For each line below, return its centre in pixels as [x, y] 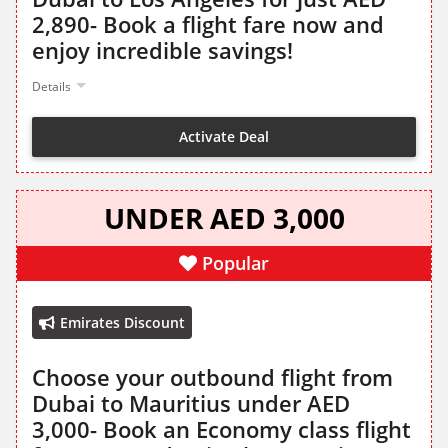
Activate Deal [224, 136]
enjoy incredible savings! [162, 50]
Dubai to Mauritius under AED [191, 403]
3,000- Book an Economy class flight [221, 429]
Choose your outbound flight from [212, 377]
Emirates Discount [122, 323]
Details [51, 87]
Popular [235, 263]
